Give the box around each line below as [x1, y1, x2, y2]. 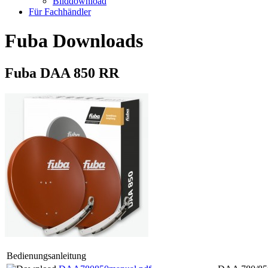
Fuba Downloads [5, 30, 143, 52]
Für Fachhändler [29, 7, 91, 17]
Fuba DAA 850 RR [5, 65, 119, 81]
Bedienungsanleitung [7, 250, 86, 261]
